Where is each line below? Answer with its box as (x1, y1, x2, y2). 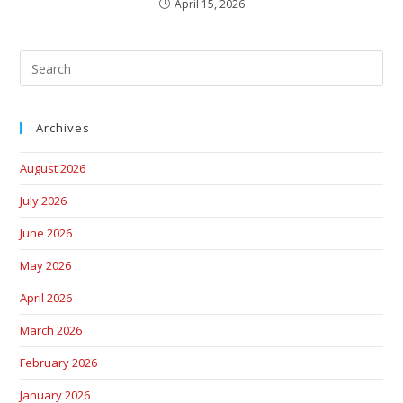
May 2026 (20, 257, 72, 274)
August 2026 (20, 160, 86, 177)
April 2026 (20, 290, 73, 307)
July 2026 (20, 193, 67, 210)
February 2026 (20, 354, 98, 372)
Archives (36, 120, 91, 137)
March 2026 (20, 322, 83, 339)
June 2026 (20, 225, 73, 242)
